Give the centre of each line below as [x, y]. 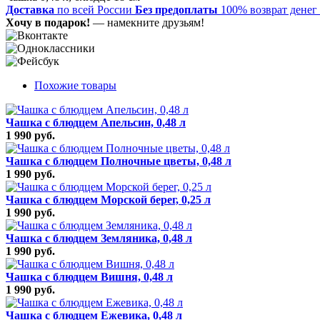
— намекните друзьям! [147, 22]
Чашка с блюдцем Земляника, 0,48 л [99, 238]
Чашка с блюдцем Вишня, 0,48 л [89, 276]
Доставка [30, 9]
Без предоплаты [176, 9]
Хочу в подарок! [48, 22]
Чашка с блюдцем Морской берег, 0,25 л [108, 199]
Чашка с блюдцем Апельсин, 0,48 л [96, 122]
